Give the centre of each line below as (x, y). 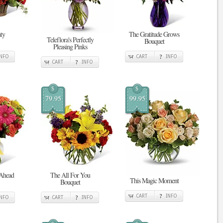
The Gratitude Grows (154, 34)
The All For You (70, 175)
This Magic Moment (154, 180)
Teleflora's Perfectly (70, 40)
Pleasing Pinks (70, 47)
